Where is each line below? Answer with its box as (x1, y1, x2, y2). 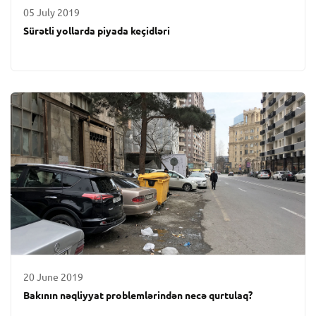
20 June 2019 (23, 271, 84, 283)
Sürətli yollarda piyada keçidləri (23, 25, 171, 37)
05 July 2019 (23, 6, 80, 18)
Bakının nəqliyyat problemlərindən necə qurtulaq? (23, 289, 253, 301)
